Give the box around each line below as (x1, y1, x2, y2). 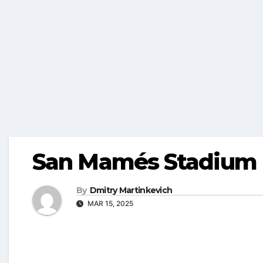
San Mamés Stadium (32, 148, 257, 176)
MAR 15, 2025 (86, 199, 133, 208)
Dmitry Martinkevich (89, 185, 173, 196)
